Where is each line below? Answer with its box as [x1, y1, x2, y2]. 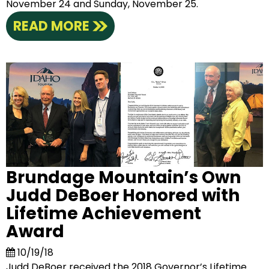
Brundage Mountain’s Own [6, 166, 241, 190]
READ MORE [13, 17, 90, 36]
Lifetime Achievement [6, 202, 202, 226]
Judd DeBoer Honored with [6, 184, 240, 208]
